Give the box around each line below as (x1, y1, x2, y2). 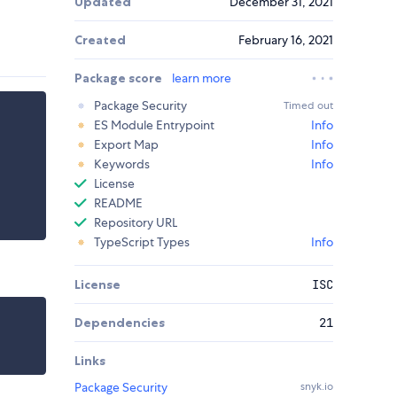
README (94, 195, 143, 212)
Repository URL (94, 214, 177, 231)
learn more (172, 70, 231, 87)
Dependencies (74, 315, 165, 331)
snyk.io (300, 379, 333, 394)
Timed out (284, 98, 333, 113)
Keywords (94, 156, 150, 173)
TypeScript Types (94, 234, 190, 251)
